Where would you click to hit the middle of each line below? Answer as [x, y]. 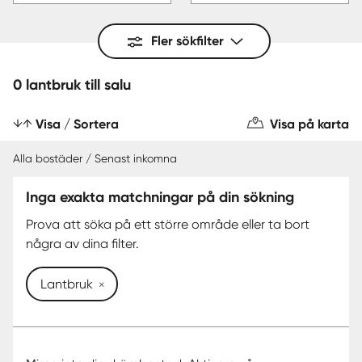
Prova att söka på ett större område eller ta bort [168, 224]
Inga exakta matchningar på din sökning [160, 197]
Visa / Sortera [77, 124]
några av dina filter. [82, 244]
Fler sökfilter [187, 41]
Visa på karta [309, 124]
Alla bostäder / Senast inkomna [95, 158]
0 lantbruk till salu [72, 85]
